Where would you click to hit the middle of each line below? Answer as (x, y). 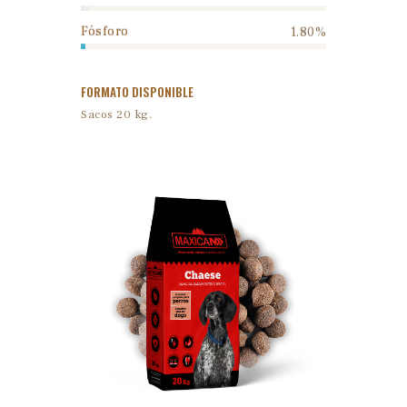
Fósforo (105, 32)
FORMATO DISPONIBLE (137, 91)
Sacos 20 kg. (117, 114)
